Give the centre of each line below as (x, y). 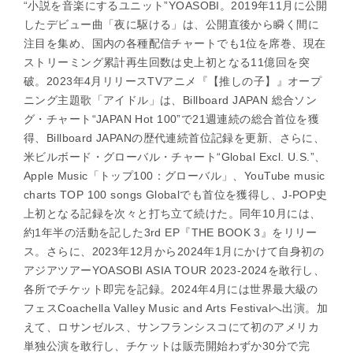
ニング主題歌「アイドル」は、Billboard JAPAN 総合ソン (171, 100)
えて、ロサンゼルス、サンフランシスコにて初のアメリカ (171, 327)
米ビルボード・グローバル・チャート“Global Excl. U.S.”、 (175, 157)
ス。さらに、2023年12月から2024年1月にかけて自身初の (174, 252)
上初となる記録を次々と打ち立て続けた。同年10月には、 (173, 214)
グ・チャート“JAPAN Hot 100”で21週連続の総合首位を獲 (172, 119)
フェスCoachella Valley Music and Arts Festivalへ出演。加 (176, 308)
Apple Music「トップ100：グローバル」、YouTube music (175, 176)
